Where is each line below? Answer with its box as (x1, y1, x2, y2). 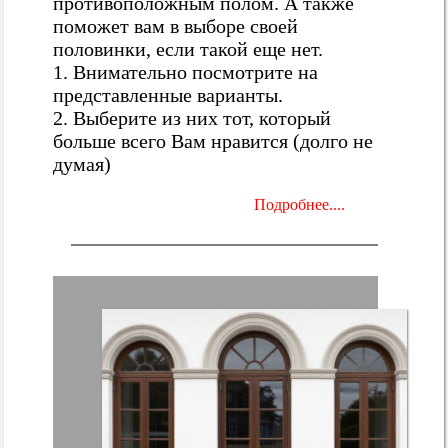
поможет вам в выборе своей (53, 14, 299, 37)
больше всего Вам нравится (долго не (53, 129, 374, 152)
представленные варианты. (53, 83, 284, 106)
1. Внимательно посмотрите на (53, 60, 319, 83)
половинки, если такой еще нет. (53, 37, 324, 60)
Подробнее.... (253, 195, 345, 213)
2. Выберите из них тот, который (53, 106, 332, 129)
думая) (53, 152, 112, 175)
